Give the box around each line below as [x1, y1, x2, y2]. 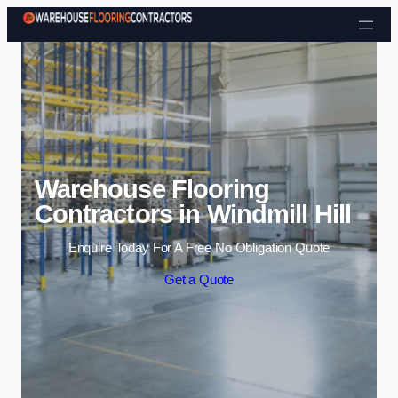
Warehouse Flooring [34, 174, 269, 203]
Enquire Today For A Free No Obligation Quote [68, 241, 330, 256]
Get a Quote [163, 273, 235, 287]
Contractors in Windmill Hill [34, 199, 352, 228]
